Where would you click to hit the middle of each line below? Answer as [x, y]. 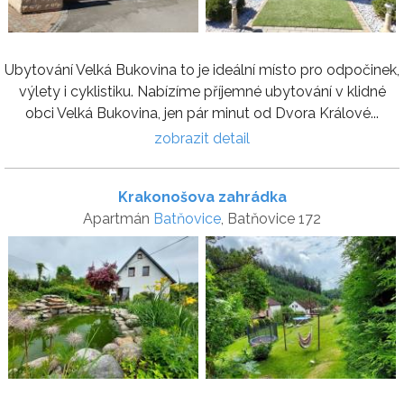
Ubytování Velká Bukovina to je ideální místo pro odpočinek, [202, 70]
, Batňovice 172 [271, 219]
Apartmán [118, 219]
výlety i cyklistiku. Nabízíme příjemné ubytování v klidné [202, 92]
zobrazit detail [202, 139]
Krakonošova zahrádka [202, 197]
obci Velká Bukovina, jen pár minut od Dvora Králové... [202, 114]
